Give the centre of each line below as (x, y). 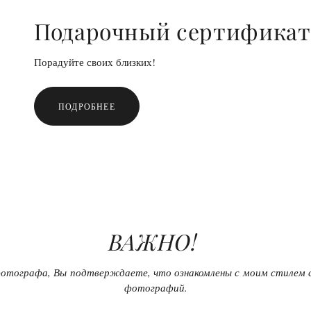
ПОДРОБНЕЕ (87, 107)
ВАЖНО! (155, 241)
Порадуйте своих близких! (95, 62)
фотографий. (155, 287)
